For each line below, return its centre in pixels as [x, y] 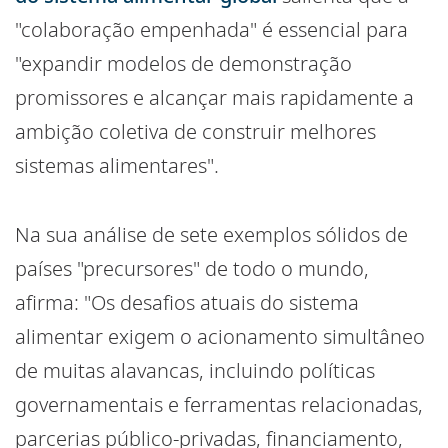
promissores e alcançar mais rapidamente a [214, 98]
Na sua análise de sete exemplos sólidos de [211, 235]
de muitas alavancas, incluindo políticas [195, 371]
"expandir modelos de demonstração [183, 64]
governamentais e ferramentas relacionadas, [219, 405]
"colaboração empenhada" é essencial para [211, 30]
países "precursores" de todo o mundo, [192, 269]
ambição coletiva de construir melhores [195, 132]
